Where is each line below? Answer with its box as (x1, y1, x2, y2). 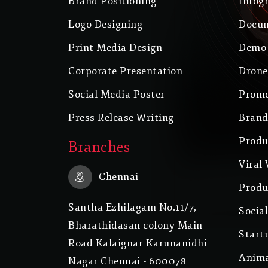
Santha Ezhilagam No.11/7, (68, 201, 197, 214)
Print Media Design (68, 41, 162, 54)
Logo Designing (68, 18, 142, 31)
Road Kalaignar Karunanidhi (68, 237, 207, 250)
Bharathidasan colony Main (68, 219, 203, 232)
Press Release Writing (68, 111, 174, 124)
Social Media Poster (68, 88, 165, 101)
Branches (68, 138, 130, 157)
